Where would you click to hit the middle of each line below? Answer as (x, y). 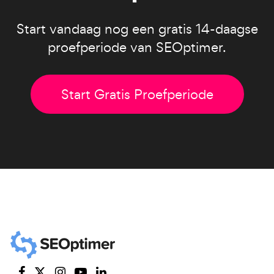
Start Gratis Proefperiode (137, 94)
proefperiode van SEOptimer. (137, 47)
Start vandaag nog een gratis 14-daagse (137, 28)
